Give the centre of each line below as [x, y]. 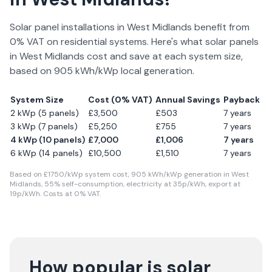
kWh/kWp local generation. [134, 71]
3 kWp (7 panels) [44, 126]
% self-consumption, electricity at [114, 184]
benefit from [221, 27]
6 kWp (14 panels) [46, 153]
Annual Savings [188, 100]
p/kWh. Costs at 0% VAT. [59, 194]
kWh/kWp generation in [189, 174]
